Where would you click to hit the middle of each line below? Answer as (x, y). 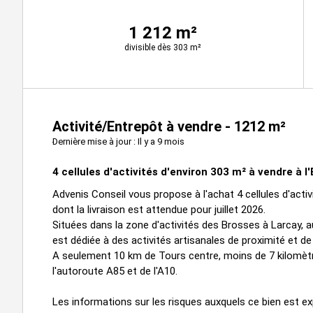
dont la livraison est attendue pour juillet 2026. (159, 210)
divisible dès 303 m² (163, 48)
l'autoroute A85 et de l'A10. (115, 271)
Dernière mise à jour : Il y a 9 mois (118, 142)
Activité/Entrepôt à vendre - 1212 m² (169, 127)
